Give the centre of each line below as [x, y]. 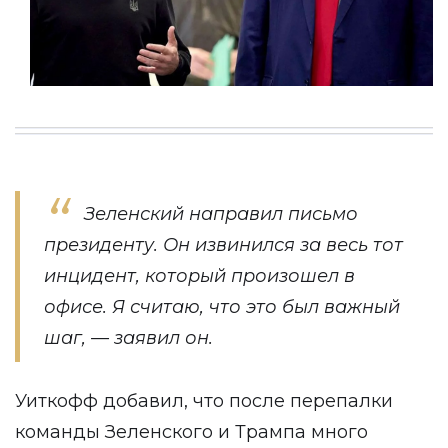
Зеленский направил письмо [221, 214]
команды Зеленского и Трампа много [191, 432]
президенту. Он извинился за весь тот [223, 245]
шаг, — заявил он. [128, 338]
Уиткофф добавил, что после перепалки [204, 401]
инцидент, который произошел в [199, 276]
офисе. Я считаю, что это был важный [222, 307]
